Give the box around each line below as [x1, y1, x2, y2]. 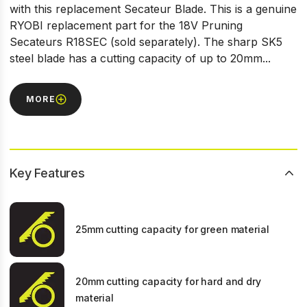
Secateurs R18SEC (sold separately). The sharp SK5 [10, 35, 282, 49]
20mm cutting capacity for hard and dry [75, 275, 261, 287]
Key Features [10, 166, 85, 180]
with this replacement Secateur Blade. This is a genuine [10, 2, 297, 16]
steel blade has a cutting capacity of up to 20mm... [10, 51, 271, 65]
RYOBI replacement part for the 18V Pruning [10, 19, 243, 32]
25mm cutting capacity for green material [75, 223, 269, 235]
